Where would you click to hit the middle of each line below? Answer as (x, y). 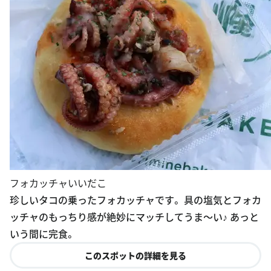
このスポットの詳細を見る (135, 255)
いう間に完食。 (42, 233)
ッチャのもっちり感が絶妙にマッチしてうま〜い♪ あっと (134, 216)
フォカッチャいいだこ (58, 182)
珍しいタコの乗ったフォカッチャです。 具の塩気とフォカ (135, 199)
